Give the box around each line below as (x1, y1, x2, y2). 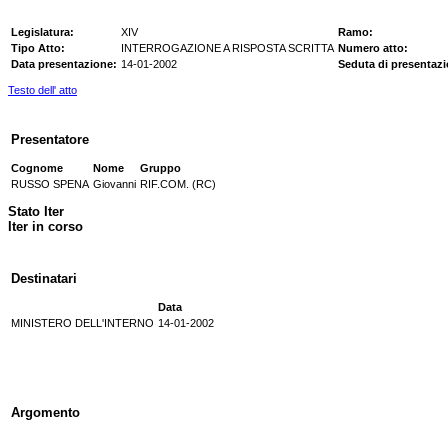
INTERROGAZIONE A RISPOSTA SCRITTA (121, 42, 334, 54)
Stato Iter (8, 204, 64, 220)
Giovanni (93, 177, 136, 190)
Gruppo (140, 161, 181, 174)
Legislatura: (11, 26, 74, 38)
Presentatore (11, 131, 89, 147)
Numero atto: (338, 42, 408, 54)
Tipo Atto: (11, 42, 65, 54)
